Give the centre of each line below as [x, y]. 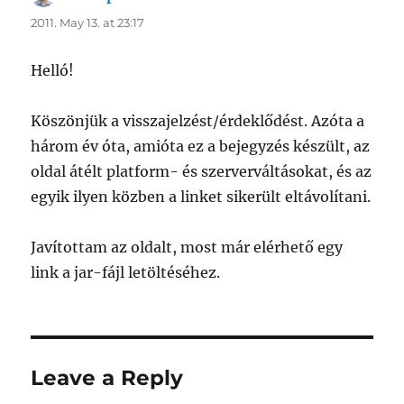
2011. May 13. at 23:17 [88, 23]
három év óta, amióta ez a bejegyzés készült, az [201, 147]
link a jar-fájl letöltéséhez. [126, 273]
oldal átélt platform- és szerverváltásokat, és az [202, 172]
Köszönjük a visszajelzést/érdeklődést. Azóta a [198, 121]
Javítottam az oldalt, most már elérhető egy [187, 248]
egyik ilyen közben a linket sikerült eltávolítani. [201, 197]
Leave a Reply [107, 378]
